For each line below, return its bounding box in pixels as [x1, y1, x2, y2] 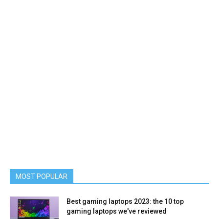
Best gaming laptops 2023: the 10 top [66, 197, 184, 205]
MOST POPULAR [16, 173, 67, 180]
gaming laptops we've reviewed [66, 207, 167, 215]
